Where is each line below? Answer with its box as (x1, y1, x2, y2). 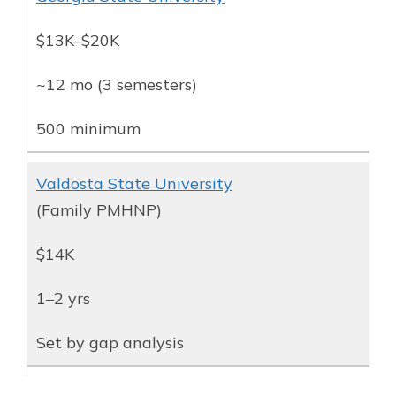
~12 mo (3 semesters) (36, 73, 197, 95)
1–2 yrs (36, 287, 90, 308)
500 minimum (36, 118, 141, 139)
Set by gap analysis (36, 331, 184, 353)
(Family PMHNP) (36, 199, 162, 220)
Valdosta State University (36, 172, 232, 194)
